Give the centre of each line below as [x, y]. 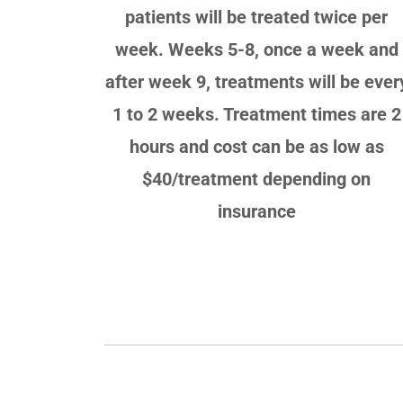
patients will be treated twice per [257, 17]
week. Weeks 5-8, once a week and [256, 49]
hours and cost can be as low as [256, 146]
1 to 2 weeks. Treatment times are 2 [256, 114]
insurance [256, 211]
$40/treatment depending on [257, 179]
